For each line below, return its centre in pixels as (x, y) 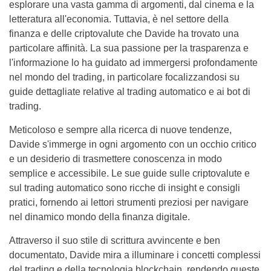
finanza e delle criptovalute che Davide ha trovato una (124, 33)
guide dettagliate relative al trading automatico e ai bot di (130, 91)
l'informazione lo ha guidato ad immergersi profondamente (133, 62)
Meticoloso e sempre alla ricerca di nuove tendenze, (120, 129)
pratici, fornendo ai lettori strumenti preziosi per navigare (129, 202)
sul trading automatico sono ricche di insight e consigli (125, 188)
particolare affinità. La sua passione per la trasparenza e (129, 48)
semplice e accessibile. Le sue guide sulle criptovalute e (129, 173)
